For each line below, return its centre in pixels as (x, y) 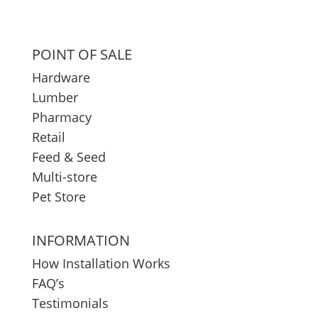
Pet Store (59, 197)
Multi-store (64, 177)
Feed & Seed (68, 157)
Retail (48, 137)
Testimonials (70, 303)
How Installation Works (101, 263)
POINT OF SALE (82, 54)
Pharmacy (61, 117)
